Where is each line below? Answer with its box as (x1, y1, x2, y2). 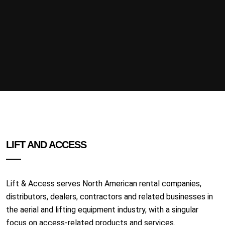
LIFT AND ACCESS (6, 139, 86, 150)
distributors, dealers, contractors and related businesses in (6, 192, 213, 201)
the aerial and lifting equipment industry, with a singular (6, 205, 198, 214)
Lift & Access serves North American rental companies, (6, 179, 201, 188)
